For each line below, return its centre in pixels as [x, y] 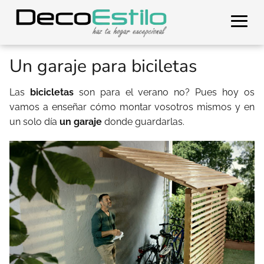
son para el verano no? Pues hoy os [167, 92]
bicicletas [54, 92]
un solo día [34, 122]
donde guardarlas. [143, 122]
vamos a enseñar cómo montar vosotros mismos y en [132, 107]
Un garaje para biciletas [103, 66]
